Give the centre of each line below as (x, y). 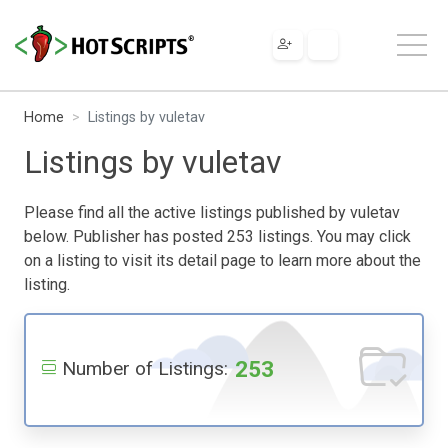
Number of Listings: (145, 368)
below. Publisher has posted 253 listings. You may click (217, 236)
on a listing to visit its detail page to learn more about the (222, 260)
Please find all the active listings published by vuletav (212, 212)
